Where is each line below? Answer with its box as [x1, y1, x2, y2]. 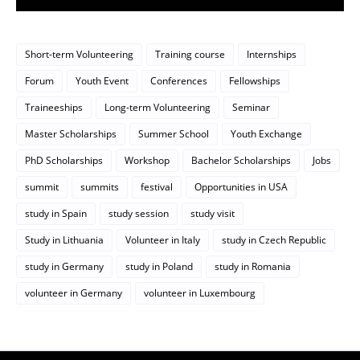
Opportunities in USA [194, 180, 288, 194]
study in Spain [25, 207, 87, 221]
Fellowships [229, 74, 280, 88]
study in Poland [125, 260, 193, 274]
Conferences [150, 74, 207, 88]
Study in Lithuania [25, 233, 104, 247]
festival [141, 180, 173, 194]
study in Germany [25, 260, 104, 274]
